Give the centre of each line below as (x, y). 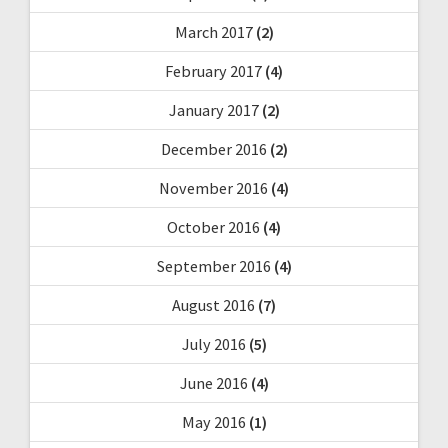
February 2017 (213, 70)
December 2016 (213, 148)
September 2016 (213, 265)
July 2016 (213, 343)
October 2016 (213, 226)
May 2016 (213, 421)
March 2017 (213, 31)
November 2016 (213, 187)
